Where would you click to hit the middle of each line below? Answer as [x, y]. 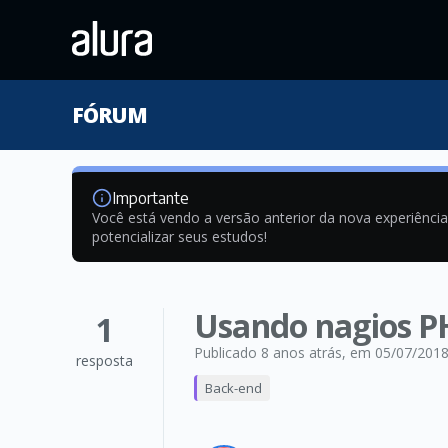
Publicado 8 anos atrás [268, 352]
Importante [150, 198]
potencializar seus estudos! [179, 236]
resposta [104, 360]
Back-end [233, 388]
